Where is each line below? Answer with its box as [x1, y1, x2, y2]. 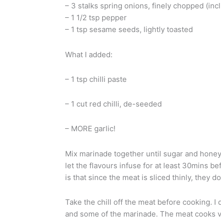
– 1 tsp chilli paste [65, 74, 127, 84]
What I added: [65, 49, 112, 59]
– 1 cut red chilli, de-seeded [65, 99, 162, 109]
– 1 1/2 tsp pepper [65, 13, 127, 23]
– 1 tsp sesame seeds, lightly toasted [65, 25, 193, 35]
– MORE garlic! [65, 124, 115, 134]
